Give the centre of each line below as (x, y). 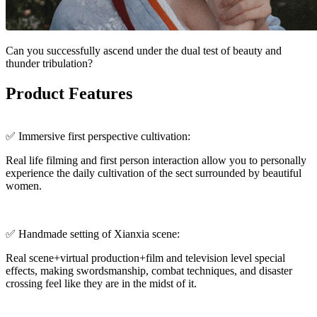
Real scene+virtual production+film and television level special (145, 258)
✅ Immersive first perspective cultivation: (98, 137)
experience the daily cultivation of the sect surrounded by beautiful (154, 173)
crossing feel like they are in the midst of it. (101, 284)
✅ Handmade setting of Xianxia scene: (93, 234)
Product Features (69, 94)
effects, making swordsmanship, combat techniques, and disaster (149, 271)
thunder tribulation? (49, 64)
